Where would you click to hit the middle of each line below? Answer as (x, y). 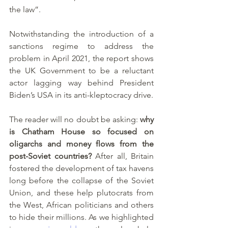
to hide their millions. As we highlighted (81, 217)
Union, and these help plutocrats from (81, 193)
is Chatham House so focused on (81, 132)
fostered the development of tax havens (81, 168)
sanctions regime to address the (81, 46)
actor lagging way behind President (81, 83)
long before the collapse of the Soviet (81, 181)
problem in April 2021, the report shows (81, 59)
